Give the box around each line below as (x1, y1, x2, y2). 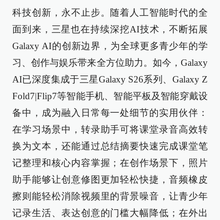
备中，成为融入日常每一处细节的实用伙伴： (12, 107, 208, 118)
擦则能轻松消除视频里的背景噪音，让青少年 (12, 191, 208, 201)
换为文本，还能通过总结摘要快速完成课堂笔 (12, 140, 208, 151)
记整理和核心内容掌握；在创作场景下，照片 (12, 157, 208, 168)
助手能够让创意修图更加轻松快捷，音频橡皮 (12, 174, 208, 185)
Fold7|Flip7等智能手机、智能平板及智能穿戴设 (12, 90, 208, 101)
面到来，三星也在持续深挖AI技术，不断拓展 (12, 24, 208, 34)
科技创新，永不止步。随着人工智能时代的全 (12, 7, 208, 18)
